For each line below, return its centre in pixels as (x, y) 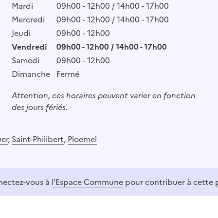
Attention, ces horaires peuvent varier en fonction (103, 95)
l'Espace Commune (87, 182)
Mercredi (28, 19)
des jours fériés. (39, 107)
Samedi (25, 60)
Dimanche (31, 74)
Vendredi (29, 46)
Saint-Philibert (38, 139)
